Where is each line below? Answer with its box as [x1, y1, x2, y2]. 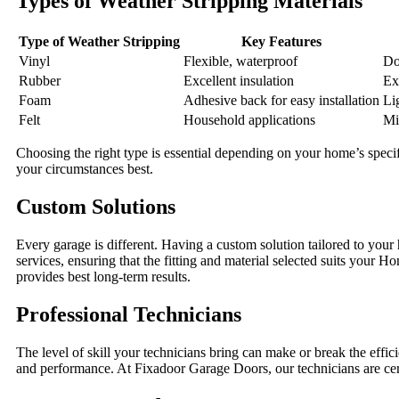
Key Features [241, 33, 322, 49]
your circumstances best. [16, 160, 153, 176]
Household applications [183, 111, 315, 127]
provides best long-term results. [16, 268, 191, 284]
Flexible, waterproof [183, 53, 297, 69]
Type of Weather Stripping [19, 33, 180, 49]
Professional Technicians [16, 302, 241, 326]
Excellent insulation [183, 72, 294, 88]
